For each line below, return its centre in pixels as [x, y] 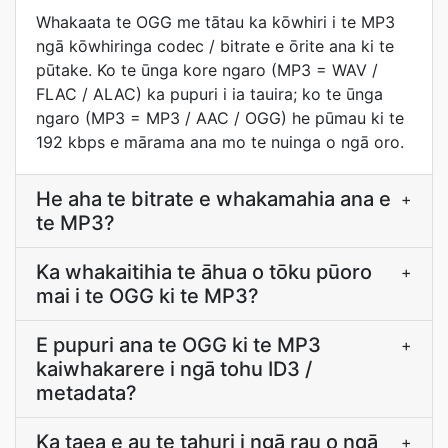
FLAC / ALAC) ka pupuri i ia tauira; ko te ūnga [209, 94]
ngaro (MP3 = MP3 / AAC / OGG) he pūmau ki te [220, 118]
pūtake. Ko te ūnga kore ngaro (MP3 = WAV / [207, 70]
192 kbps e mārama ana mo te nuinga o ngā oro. [220, 142]
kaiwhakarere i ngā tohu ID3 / [174, 369]
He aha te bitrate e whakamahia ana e [213, 199]
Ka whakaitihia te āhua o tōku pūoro [204, 272]
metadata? [86, 393]
